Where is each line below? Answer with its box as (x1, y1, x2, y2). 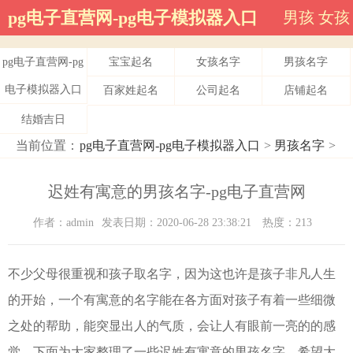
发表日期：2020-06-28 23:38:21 (102, 217, 255, 229)
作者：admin (33, 217, 94, 229)
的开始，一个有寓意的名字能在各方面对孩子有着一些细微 (8, 293, 336, 307)
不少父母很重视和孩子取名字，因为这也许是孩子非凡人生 (8, 267, 336, 281)
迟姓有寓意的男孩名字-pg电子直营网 (47, 183, 306, 201)
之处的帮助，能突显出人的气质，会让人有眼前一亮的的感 (8, 319, 336, 333)
